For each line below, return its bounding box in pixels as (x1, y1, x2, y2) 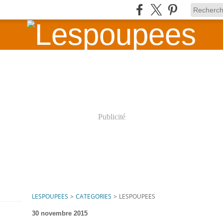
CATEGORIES (76, 192, 111, 201)
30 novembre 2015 (32, 210, 88, 217)
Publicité (98, 112, 125, 121)
